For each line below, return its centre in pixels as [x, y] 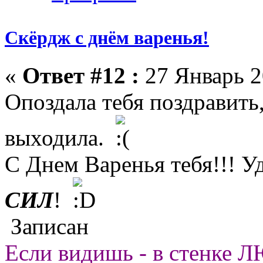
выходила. [60, 137]
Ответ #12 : [81, 75]
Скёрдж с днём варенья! [107, 38]
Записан [47, 226]
